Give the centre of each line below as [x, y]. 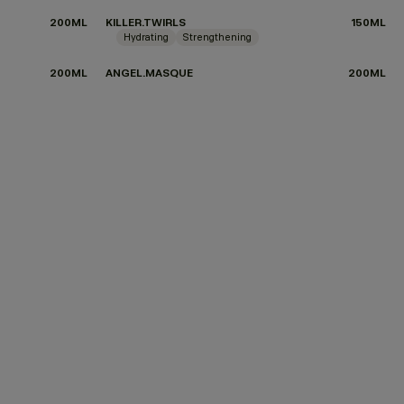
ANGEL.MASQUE [149, 73]
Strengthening [217, 37]
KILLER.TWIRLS [146, 22]
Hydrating [146, 37]
